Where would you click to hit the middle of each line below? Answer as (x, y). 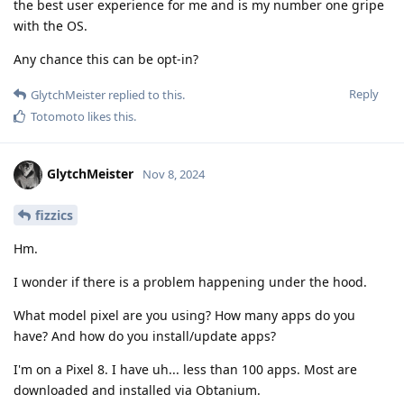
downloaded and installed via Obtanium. (137, 390)
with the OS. (50, 25)
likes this (109, 116)
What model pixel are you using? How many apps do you (184, 315)
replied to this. (145, 94)
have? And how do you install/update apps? (145, 335)
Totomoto (58, 116)
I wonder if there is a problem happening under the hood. (190, 281)
